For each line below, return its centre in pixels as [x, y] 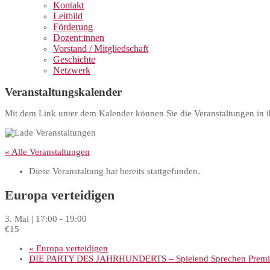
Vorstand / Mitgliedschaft [101, 49]
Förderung [73, 27]
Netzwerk [72, 70]
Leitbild [68, 16]
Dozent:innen [79, 38]
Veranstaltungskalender [63, 92]
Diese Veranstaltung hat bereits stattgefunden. [115, 171]
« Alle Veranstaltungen [47, 152]
